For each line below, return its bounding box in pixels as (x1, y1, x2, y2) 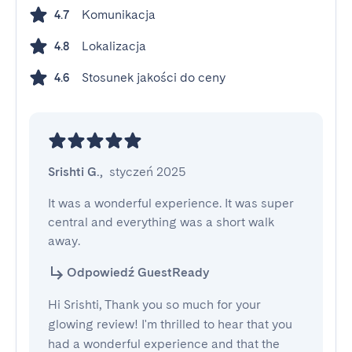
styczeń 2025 (109, 164, 186, 179)
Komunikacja (82, 7, 156, 22)
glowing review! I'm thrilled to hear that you (48, 317, 292, 332)
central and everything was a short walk (48, 214, 274, 229)
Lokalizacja (82, 38, 146, 53)
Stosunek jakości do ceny (82, 70, 225, 85)
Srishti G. (48, 164, 100, 179)
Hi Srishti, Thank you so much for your (48, 297, 261, 312)
